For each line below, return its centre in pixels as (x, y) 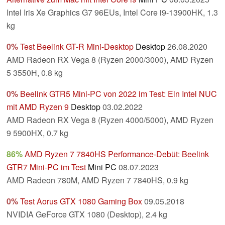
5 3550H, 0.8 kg (35, 73)
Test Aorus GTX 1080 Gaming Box (81, 201)
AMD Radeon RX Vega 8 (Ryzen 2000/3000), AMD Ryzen (110, 60)
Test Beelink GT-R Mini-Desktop (77, 47)
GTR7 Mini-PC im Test (46, 167)
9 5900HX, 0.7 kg (37, 133)
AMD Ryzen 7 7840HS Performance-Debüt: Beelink (117, 154)
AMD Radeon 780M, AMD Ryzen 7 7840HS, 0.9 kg (97, 180)
